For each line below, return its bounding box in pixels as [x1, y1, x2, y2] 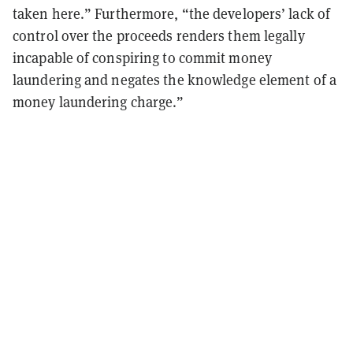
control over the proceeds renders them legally [13, 27, 305, 46]
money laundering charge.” [13, 93, 184, 112]
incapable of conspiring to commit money [13, 49, 272, 68]
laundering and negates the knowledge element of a [13, 71, 336, 90]
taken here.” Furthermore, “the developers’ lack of [13, 5, 331, 24]
